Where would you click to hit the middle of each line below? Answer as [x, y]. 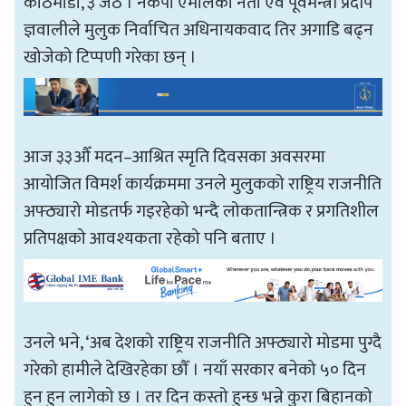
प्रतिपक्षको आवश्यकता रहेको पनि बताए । [150, 239]
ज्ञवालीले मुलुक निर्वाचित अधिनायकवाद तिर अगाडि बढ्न [199, 30]
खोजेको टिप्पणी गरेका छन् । [111, 58]
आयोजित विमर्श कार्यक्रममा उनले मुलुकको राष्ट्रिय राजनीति [203, 184]
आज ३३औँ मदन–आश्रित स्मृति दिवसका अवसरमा [175, 157]
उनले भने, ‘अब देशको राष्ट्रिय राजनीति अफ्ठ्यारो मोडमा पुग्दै [203, 342]
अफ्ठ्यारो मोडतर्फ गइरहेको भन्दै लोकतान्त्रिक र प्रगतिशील [202, 212]
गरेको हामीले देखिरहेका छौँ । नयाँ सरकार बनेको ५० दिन [195, 369]
